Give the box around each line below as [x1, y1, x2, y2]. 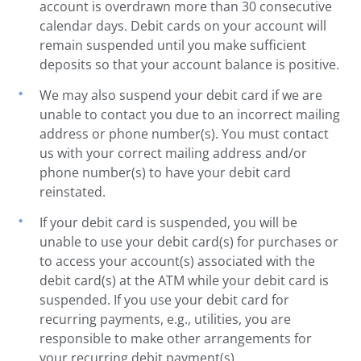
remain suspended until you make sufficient [39, 35, 307, 54]
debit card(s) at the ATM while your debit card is [39, 271, 330, 289]
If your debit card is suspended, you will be [39, 213, 298, 231]
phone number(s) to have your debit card [39, 163, 292, 181]
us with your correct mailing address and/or [39, 143, 308, 162]
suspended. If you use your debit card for [39, 290, 290, 309]
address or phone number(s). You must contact [39, 124, 330, 143]
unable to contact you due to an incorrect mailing [39, 105, 341, 123]
